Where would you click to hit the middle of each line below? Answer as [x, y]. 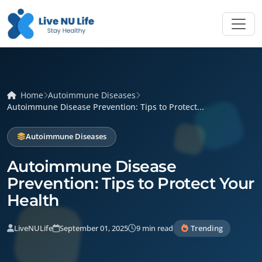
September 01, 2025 [94, 228]
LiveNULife [33, 228]
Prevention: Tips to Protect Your [131, 183]
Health [33, 200]
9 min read [155, 228]
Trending [206, 228]
